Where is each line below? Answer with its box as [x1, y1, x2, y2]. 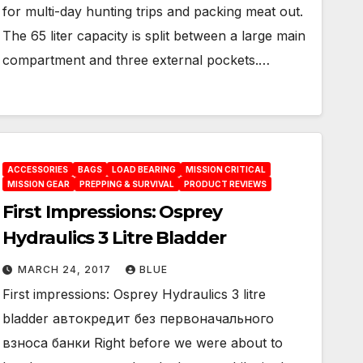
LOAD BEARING [112, 164, 177, 174]
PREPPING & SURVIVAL [79, 179, 175, 189]
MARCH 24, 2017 [18, 263, 115, 275]
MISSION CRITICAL [186, 164, 267, 174]
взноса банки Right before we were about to [2, 335, 284, 351]
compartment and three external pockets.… [2, 52, 271, 68]
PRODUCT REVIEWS [184, 179, 267, 189]
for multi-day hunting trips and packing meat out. [2, 3, 304, 19]
